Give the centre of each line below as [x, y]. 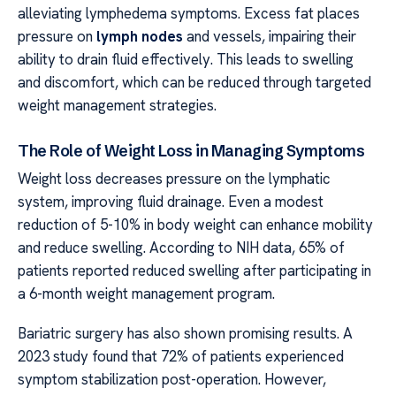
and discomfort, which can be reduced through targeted [194, 83]
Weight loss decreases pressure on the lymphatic [174, 179]
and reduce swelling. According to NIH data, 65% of [181, 248]
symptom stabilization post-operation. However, [172, 379]
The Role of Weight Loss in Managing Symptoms [191, 151]
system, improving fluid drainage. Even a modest [171, 202]
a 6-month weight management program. [146, 294]
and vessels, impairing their [270, 37]
